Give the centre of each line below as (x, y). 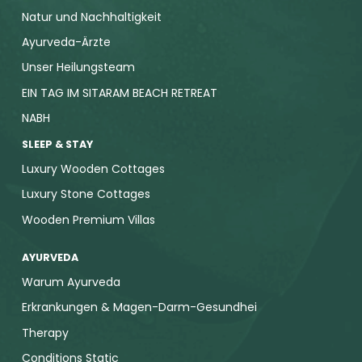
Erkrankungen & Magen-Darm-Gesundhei (140, 307)
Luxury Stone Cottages (86, 194)
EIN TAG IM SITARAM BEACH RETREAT (120, 93)
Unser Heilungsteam (79, 67)
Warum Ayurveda (72, 282)
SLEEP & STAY (58, 144)
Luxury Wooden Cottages (94, 169)
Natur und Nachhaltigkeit (92, 17)
